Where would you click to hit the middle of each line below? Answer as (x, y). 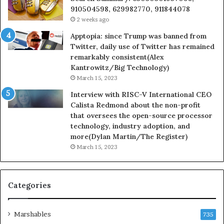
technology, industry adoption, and (130, 126)
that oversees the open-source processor (141, 115)
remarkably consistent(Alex (117, 57)
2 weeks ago (93, 19)
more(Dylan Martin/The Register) (129, 136)
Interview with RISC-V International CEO (141, 94)
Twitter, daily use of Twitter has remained (142, 46)
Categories (29, 185)
